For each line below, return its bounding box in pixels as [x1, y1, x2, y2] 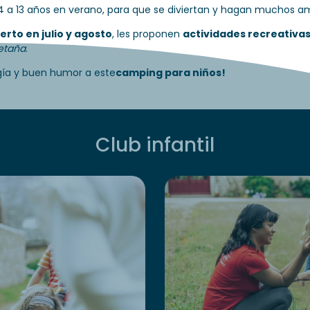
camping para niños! [115, 66, 226, 80]
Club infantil [95, 131, 215, 159]
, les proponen [111, 27, 183, 42]
